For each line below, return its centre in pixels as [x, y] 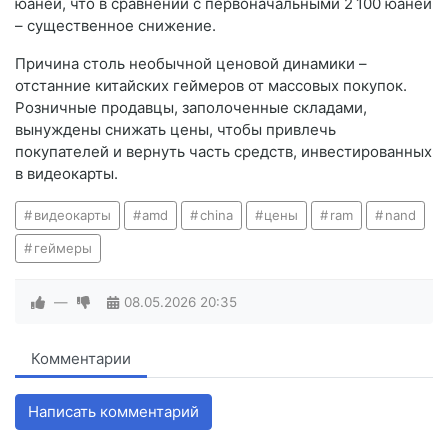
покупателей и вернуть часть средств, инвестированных [223, 152]
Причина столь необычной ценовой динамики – [191, 64]
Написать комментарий [113, 412]
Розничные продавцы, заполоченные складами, [191, 108]
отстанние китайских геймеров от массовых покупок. [211, 86]
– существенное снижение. [115, 26]
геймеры [62, 248]
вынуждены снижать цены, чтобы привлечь [175, 130]
